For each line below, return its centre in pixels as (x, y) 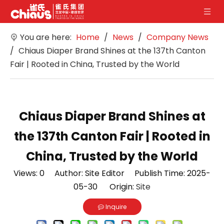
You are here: (46, 37)
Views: (26, 173)
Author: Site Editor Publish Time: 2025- (127, 173)
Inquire (116, 207)
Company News (177, 37)
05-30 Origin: (105, 187)
